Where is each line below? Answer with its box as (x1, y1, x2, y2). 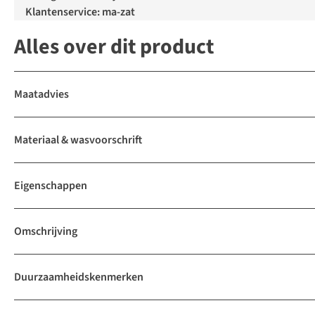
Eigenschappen (14, 178, 87, 194)
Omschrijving (14, 224, 77, 240)
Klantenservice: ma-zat (25, 4, 135, 20)
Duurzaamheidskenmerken (14, 269, 143, 285)
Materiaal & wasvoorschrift (14, 132, 142, 148)
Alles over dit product (14, 32, 214, 63)
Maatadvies (14, 86, 69, 103)
